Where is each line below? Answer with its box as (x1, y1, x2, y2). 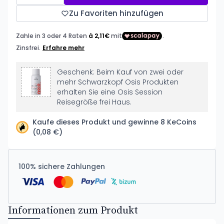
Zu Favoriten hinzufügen (68, 8, 163, 18)
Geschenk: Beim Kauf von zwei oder (57, 67, 183, 77)
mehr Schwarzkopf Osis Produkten (57, 77, 178, 87)
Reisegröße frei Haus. (57, 97, 131, 107)
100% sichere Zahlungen (18, 161, 105, 171)
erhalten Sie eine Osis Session (57, 87, 162, 97)
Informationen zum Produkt (8, 204, 138, 217)
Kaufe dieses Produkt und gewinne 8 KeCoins (32, 117, 196, 127)
